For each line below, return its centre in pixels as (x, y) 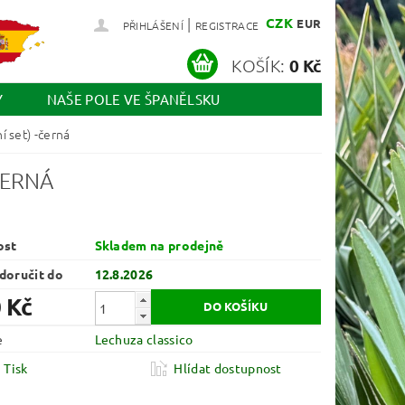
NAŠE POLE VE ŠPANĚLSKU (133, 99)
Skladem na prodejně (159, 245)
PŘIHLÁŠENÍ (153, 25)
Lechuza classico (144, 339)
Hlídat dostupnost (228, 368)
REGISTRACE (227, 25)
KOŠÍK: (259, 65)
